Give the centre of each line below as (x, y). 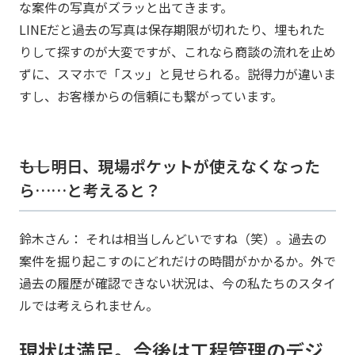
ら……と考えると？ (90, 189)
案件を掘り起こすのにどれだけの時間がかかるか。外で (177, 260)
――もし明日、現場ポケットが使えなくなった (170, 166)
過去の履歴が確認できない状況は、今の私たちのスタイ (177, 282)
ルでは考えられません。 (89, 305)
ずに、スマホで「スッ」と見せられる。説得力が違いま (177, 73)
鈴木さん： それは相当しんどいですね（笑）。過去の (173, 238)
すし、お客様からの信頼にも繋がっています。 (151, 95)
